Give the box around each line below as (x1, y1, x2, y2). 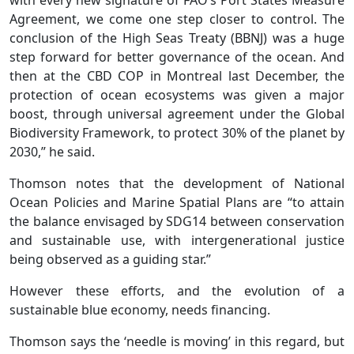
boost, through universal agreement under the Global (9, 104, 345, 122)
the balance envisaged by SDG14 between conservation (9, 212, 345, 230)
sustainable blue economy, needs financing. (9, 300, 270, 318)
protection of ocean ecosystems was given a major (9, 85, 345, 104)
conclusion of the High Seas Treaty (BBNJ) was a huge (9, 28, 345, 47)
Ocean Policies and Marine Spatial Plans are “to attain (9, 193, 345, 211)
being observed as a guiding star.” (9, 250, 211, 268)
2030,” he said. (9, 142, 95, 160)
